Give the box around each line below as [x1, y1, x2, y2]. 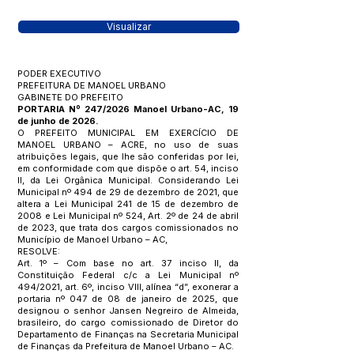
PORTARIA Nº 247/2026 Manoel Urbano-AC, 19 [17, 104, 239, 115]
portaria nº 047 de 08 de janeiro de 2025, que [17, 293, 239, 304]
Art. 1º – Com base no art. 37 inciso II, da [17, 258, 239, 269]
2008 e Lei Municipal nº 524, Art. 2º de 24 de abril [17, 210, 239, 221]
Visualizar [107, 21, 151, 32]
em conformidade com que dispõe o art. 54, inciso [17, 163, 239, 174]
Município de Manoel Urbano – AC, [17, 234, 168, 245]
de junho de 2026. [17, 115, 99, 126]
